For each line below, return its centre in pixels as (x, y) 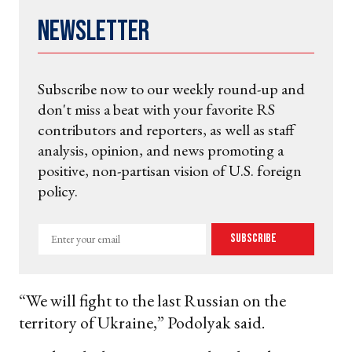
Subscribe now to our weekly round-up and (171, 88)
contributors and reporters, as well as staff (166, 129)
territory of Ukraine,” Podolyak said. (142, 322)
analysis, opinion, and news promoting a (161, 150)
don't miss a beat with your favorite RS (156, 109)
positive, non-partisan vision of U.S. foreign (170, 170)
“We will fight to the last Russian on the (152, 300)
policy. (58, 191)
